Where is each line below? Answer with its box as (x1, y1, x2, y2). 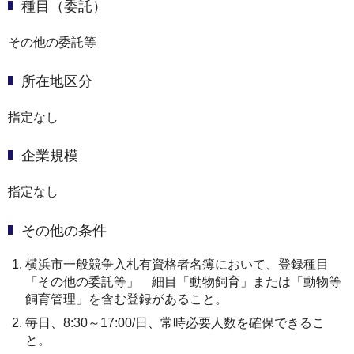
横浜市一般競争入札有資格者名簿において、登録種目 (25, 257, 329, 271)
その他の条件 (21, 222, 107, 239)
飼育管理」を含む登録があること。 (25, 292, 228, 306)
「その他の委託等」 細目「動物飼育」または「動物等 (25, 274, 341, 288)
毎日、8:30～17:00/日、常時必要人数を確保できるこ (25, 315, 325, 330)
